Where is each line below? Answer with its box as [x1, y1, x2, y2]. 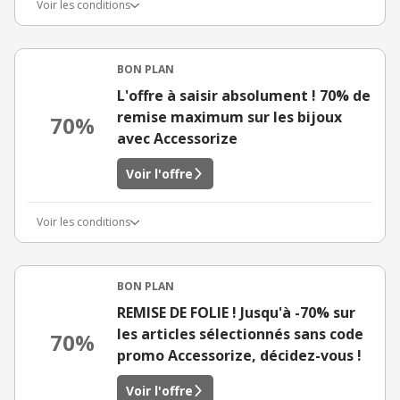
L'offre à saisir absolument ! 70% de [117, 86, 371, 105]
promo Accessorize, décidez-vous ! [117, 346, 362, 365]
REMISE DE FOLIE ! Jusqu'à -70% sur [117, 303, 355, 322]
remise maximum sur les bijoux [117, 107, 342, 127]
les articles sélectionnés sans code [117, 324, 363, 344]
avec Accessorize [117, 129, 237, 148]
